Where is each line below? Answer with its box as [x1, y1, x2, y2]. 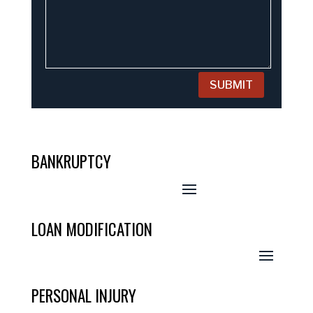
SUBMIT [210, 78, 254, 92]
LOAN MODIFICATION [31, 217, 152, 241]
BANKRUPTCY [31, 149, 111, 173]
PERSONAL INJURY [31, 283, 136, 307]
